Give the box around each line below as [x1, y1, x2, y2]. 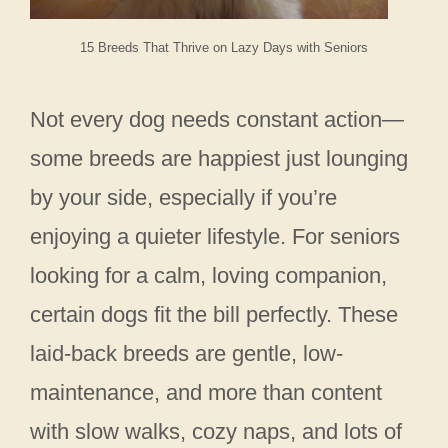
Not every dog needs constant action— [30, 107, 404, 132]
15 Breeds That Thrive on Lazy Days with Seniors [80, 39, 368, 55]
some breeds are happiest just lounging [30, 146, 408, 171]
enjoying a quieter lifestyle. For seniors [30, 224, 400, 249]
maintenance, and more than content [30, 380, 382, 405]
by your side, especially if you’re [30, 185, 337, 210]
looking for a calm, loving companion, [30, 263, 387, 288]
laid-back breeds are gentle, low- [30, 341, 343, 366]
